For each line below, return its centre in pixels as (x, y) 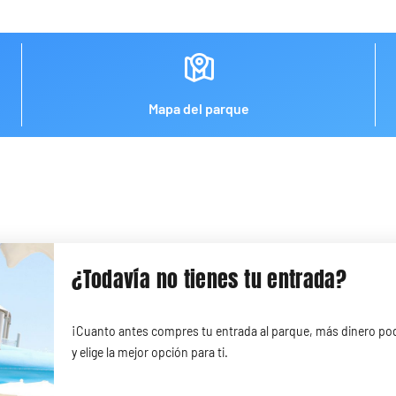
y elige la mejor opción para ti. (150, 352)
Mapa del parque (198, 108)
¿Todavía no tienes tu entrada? (209, 280)
